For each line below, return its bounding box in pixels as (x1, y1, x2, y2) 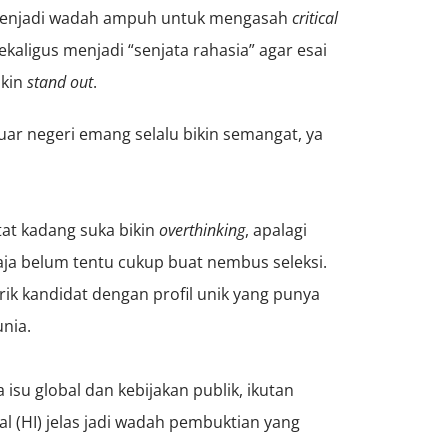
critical (292, 6, 338, 29)
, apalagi (245, 218, 307, 241)
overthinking (159, 218, 245, 241)
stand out (27, 70, 93, 93)
